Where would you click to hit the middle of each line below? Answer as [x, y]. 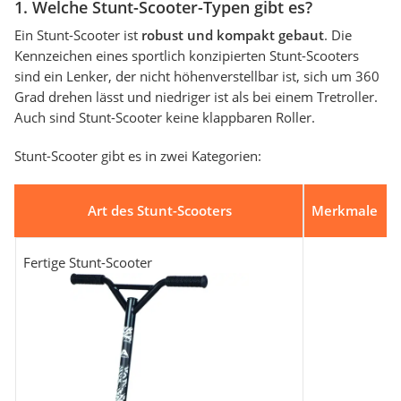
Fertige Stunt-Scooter [88, 263]
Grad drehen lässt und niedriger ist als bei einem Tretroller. [196, 97]
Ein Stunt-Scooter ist [78, 35]
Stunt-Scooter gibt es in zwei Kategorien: [138, 156]
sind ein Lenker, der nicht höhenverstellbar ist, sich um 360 [197, 77]
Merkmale [345, 211]
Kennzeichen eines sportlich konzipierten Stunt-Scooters [187, 56]
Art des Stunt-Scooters [159, 211]
